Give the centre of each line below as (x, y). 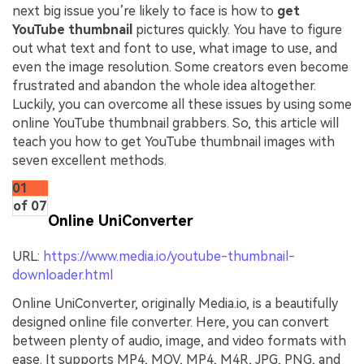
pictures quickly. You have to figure (237, 30)
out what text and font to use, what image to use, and (175, 49)
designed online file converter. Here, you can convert (171, 323)
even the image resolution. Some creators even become (180, 67)
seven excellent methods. (89, 161)
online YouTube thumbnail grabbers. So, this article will (175, 123)
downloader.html (63, 275)
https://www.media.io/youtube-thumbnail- (169, 256)
